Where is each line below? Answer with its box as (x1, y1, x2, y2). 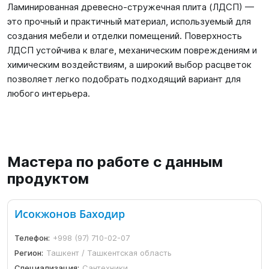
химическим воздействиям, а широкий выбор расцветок (7, 59, 252, 70)
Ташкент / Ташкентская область (46, 248, 172, 258)
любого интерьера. (7, 88, 90, 99)
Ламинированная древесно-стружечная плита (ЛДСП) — (7, 1, 254, 13)
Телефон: (14, 233, 50, 243)
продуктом (7, 170, 89, 187)
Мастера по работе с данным (7, 153, 223, 171)
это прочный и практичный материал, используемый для (7, 16, 251, 27)
